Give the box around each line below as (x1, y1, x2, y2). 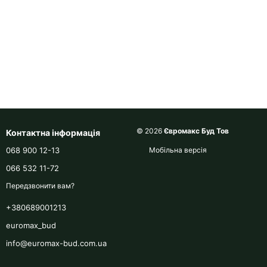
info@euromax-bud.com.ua (6, 238, 107, 249)
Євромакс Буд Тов (164, 126, 229, 135)
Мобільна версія (147, 145, 207, 154)
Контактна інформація (6, 127, 100, 138)
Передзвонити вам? (6, 181, 74, 191)
